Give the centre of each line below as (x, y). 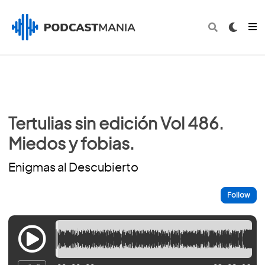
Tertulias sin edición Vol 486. (116, 125)
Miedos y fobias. (71, 145)
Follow (239, 195)
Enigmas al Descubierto (73, 168)
